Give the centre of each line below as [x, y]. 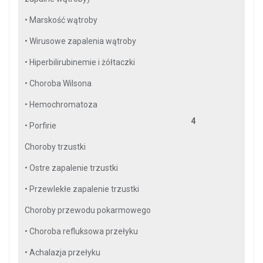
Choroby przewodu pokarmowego [88, 210]
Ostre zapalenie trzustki [74, 168]
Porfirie [43, 126]
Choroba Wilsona [60, 83]
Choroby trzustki [55, 147]
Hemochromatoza [63, 104]
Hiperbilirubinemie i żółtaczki [82, 62]
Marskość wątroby [63, 20]
